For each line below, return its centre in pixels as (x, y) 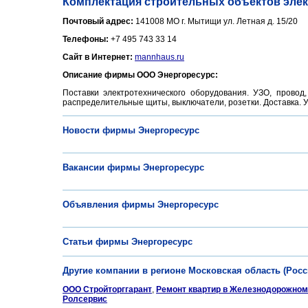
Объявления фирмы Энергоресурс (141, 205)
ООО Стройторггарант (107, 289)
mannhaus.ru (159, 57)
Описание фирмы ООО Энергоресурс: (140, 75)
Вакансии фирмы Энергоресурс (133, 167)
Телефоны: (87, 39)
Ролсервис (85, 299)
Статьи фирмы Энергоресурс (128, 242)
